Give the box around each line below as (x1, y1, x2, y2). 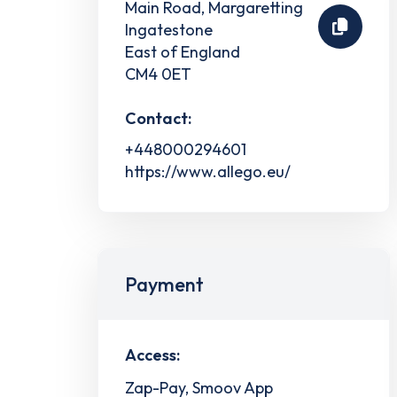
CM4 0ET (125, 63, 191, 84)
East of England (125, 41, 240, 62)
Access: (125, 344, 180, 365)
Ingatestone (125, 19, 213, 40)
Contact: (125, 107, 191, 128)
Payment (125, 271, 204, 297)
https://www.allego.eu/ (125, 160, 291, 182)
